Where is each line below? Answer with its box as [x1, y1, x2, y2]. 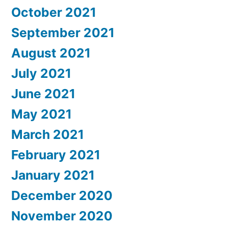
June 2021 [11, 86, 75, 102]
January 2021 [11, 167, 95, 183]
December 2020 [11, 188, 112, 204]
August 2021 [11, 45, 91, 61]
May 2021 [11, 106, 72, 122]
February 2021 [11, 147, 100, 163]
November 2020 [11, 208, 112, 224]
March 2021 [11, 127, 84, 142]
